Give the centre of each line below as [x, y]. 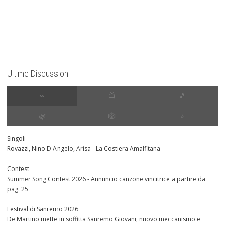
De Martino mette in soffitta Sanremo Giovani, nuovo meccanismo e [104, 219]
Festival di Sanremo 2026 [43, 209]
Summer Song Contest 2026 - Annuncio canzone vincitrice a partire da [106, 179]
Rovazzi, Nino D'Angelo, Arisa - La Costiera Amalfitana [84, 148]
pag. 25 [18, 189]
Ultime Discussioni [38, 73]
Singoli [16, 138]
